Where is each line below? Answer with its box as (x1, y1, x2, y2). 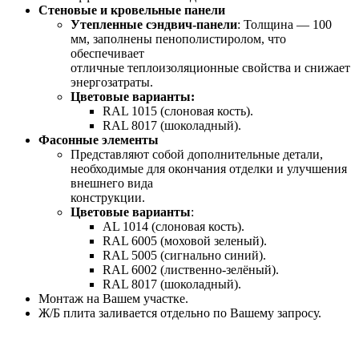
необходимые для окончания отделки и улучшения (71, 162, 347, 176)
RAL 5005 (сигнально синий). (103, 248, 266, 263)
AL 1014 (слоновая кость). (103, 220, 244, 234)
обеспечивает (71, 46, 144, 61)
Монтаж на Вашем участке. (38, 292, 188, 306)
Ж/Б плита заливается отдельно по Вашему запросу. (38, 306, 321, 321)
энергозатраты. (71, 75, 153, 90)
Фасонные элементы (38, 133, 159, 147)
